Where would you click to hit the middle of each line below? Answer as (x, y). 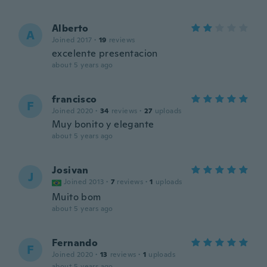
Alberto (70, 28)
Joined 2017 (72, 40)
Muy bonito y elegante (103, 124)
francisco (74, 99)
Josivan (70, 170)
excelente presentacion (105, 53)
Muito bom (77, 197)
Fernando (75, 243)
